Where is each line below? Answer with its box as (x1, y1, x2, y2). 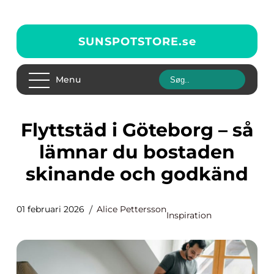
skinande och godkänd (26, 163, 248, 185)
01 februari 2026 (17, 204, 84, 215)
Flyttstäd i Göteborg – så (20, 119, 32, 141)
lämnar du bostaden (39, 141, 235, 163)
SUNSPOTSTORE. (78, 34, 182, 48)
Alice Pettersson (97, 204, 166, 215)
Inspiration (166, 210, 212, 221)
